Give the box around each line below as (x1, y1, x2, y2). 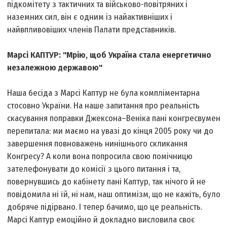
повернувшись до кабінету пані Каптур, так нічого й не (7, 176, 206, 187)
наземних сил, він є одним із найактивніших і (7, 12, 173, 23)
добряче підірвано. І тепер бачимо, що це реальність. (7, 202, 203, 213)
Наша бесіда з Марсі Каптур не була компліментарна (7, 88, 200, 99)
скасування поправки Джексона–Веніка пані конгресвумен (7, 113, 221, 124)
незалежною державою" (7, 62, 103, 73)
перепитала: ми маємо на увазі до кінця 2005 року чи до (7, 126, 214, 137)
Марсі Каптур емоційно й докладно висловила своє (7, 214, 196, 225)
